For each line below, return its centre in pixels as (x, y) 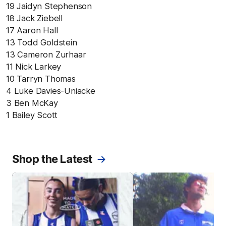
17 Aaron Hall (32, 30)
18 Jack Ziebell (34, 18)
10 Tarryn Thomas (41, 79)
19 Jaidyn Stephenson (49, 6)
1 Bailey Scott (32, 115)
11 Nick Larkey (34, 67)
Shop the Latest (52, 159)
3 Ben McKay (32, 103)
